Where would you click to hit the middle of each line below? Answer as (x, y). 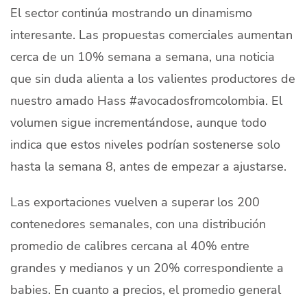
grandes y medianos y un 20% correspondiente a (147, 267)
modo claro (121, 199)
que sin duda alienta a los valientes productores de (153, 78)
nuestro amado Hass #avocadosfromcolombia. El (146, 100)
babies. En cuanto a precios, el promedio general (146, 289)
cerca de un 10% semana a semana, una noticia (143, 56)
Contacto (59, 107)
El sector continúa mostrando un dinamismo (131, 12)
